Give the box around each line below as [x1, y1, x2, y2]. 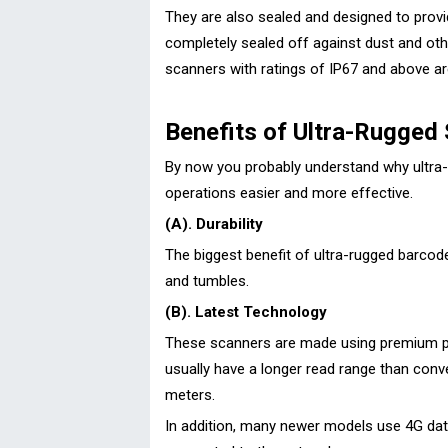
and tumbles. [165, 271, 249, 290]
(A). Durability [165, 214, 263, 233]
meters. [165, 385, 215, 404]
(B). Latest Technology [165, 302, 327, 321]
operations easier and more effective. [165, 183, 413, 202]
